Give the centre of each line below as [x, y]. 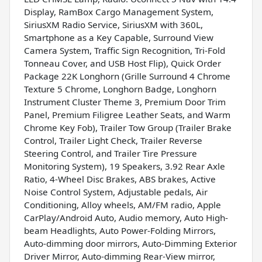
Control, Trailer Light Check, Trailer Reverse [113, 141]
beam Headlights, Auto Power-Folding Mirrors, [120, 231]
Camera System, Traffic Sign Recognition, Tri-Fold [125, 51]
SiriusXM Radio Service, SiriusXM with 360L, [113, 25]
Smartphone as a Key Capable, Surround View [119, 38]
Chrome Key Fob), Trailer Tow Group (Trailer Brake [128, 128]
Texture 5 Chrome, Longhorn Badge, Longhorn [120, 89]
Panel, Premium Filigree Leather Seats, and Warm [127, 115]
